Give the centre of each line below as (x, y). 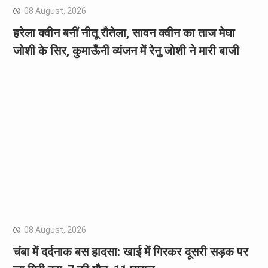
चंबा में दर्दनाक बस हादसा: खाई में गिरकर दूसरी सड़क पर (130, 252)
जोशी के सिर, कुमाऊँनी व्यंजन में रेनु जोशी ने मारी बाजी (126, 51)
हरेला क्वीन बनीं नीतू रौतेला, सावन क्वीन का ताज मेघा (124, 33)
